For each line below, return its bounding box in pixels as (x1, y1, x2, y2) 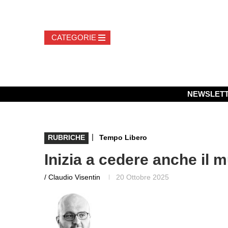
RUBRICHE (48, 133, 85, 141)
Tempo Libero (99, 133, 147, 141)
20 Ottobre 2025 (116, 173, 169, 181)
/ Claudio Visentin (44, 173, 100, 181)
